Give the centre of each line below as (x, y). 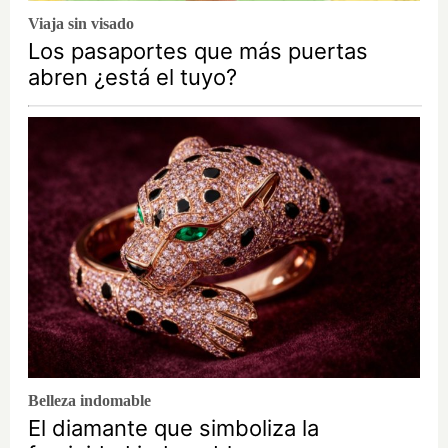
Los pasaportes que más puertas (198, 50)
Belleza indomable (89, 400)
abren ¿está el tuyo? (132, 76)
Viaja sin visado (81, 23)
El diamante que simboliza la (173, 427)
